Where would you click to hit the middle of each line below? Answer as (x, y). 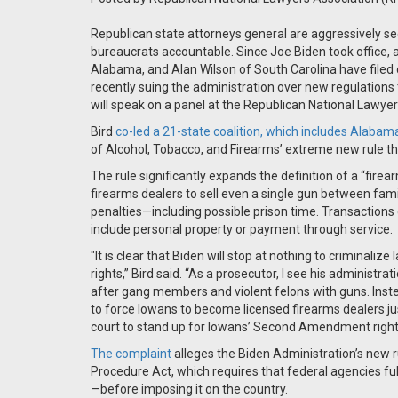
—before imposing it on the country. (189, 389)
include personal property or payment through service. (243, 229)
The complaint (131, 354)
